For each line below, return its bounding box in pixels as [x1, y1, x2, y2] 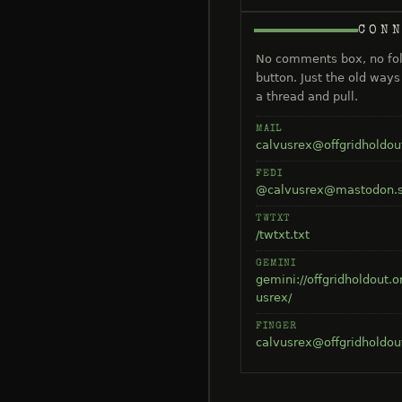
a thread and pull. [256, 89, 358, 103]
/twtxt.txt [256, 227, 310, 241]
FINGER [256, 320, 297, 331]
